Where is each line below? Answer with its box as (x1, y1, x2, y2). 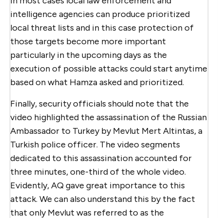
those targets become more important (10, 36, 166, 47)
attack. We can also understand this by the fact (10, 193, 195, 204)
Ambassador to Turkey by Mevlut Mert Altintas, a (10, 125, 202, 136)
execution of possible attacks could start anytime (10, 63, 207, 74)
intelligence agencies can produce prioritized (10, 8, 190, 19)
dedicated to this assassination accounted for (10, 152, 192, 163)
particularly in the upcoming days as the (10, 49, 167, 60)
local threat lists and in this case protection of (10, 22, 194, 33)
